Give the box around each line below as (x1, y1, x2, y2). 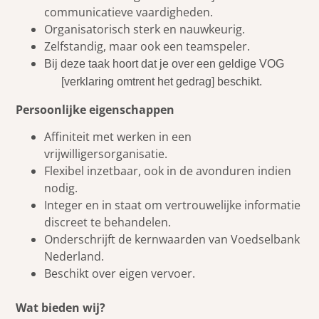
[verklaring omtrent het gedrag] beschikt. (61, 75, 266, 88)
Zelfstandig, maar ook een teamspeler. (44, 38, 251, 55)
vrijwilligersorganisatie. (44, 146, 168, 162)
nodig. (44, 180, 78, 197)
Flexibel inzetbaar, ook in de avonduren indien (44, 163, 292, 179)
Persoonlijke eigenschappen (16, 101, 175, 117)
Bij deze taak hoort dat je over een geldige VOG (44, 58, 285, 70)
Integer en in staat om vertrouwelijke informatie (44, 197, 301, 214)
